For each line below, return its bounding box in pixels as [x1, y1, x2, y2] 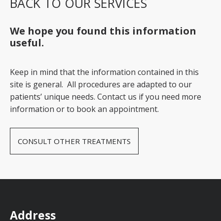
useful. [10, 36, 44, 49]
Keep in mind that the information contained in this [10, 67, 199, 77]
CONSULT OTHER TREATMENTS [18, 136, 131, 146]
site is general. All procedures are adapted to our [10, 79, 192, 90]
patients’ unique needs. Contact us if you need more [10, 91, 201, 102]
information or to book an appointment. [10, 104, 159, 114]
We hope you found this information [10, 24, 196, 37]
